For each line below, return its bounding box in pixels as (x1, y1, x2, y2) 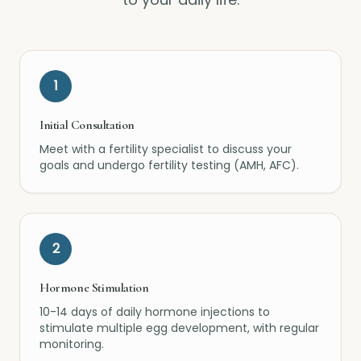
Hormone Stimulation (39, 280, 149, 296)
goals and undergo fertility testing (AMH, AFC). (39, 157, 299, 173)
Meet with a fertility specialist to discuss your (39, 141, 292, 157)
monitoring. (39, 336, 104, 352)
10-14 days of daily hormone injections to (39, 304, 270, 320)
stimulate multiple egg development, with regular (39, 320, 319, 336)
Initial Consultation (39, 117, 135, 133)
